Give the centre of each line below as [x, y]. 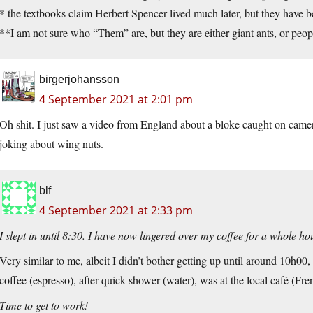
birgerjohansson [79, 80]
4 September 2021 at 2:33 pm [116, 211]
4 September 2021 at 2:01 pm [116, 100]
